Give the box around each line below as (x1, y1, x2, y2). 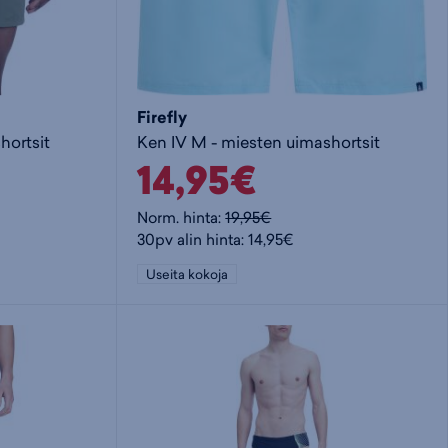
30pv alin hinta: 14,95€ (137, 229, 295, 251)
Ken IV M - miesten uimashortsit (137, 130, 381, 153)
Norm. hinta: (137, 207, 226, 229)
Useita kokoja (146, 265, 229, 284)
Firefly (137, 105, 188, 129)
